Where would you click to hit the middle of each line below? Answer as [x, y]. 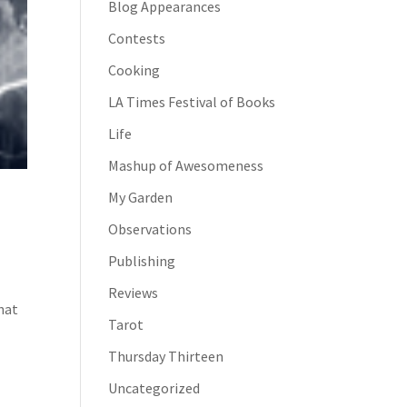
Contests [137, 38]
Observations [150, 229]
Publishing [142, 261]
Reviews [134, 293]
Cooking [134, 70]
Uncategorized [154, 388]
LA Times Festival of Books [192, 102]
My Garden [141, 197]
